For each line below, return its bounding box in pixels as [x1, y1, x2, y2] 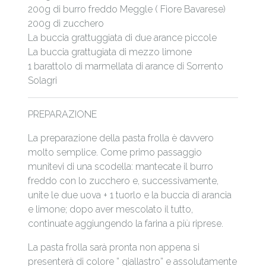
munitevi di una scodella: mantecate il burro [28, 160, 214, 172]
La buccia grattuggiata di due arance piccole [28, 31, 217, 43]
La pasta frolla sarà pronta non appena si [28, 241, 200, 253]
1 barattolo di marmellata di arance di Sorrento [28, 60, 224, 72]
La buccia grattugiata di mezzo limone [28, 46, 192, 58]
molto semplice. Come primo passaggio [28, 146, 202, 158]
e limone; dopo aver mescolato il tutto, [28, 203, 194, 215]
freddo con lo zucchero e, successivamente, [28, 175, 219, 186]
